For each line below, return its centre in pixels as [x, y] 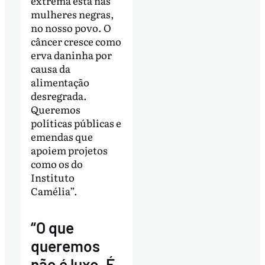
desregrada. [59, 96]
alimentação [60, 82]
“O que [52, 228]
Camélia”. [54, 191]
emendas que [62, 137]
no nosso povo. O [71, 28]
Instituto [52, 177]
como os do [56, 164]
